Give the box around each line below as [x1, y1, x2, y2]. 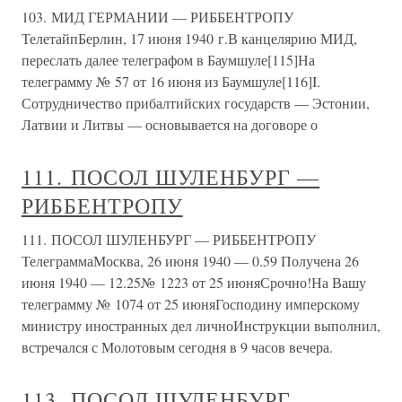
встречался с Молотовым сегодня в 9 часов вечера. [22, 337, 333, 356]
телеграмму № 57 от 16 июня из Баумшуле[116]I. [22, 72, 320, 91]
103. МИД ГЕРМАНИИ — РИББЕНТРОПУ [22, 7, 293, 26]
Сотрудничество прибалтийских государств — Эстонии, [22, 93, 370, 112]
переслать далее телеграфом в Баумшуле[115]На [22, 50, 315, 69]
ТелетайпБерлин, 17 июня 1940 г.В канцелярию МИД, [22, 29, 357, 48]
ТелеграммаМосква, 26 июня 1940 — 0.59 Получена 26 [22, 251, 359, 270]
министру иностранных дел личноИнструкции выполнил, [22, 316, 380, 335]
